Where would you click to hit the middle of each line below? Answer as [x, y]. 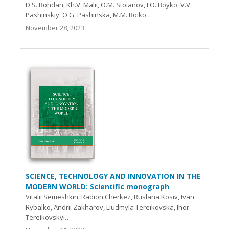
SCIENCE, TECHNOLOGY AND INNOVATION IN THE [113, 176]
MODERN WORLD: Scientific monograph [97, 186]
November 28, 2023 [55, 27]
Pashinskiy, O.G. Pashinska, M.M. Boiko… [89, 15]
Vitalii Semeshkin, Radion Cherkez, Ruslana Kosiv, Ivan [110, 197]
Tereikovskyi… [48, 217]
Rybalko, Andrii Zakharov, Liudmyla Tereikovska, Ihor [107, 207]
